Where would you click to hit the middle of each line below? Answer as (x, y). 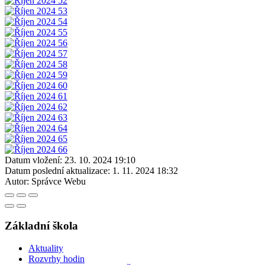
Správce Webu (59, 181)
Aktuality (46, 248)
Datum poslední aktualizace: (57, 170)
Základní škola (41, 225)
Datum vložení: (33, 160)
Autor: (17, 181)
